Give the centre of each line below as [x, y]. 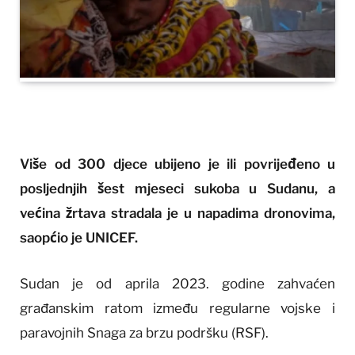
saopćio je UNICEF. [79, 238]
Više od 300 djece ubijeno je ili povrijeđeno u [177, 164]
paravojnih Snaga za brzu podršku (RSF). [144, 332]
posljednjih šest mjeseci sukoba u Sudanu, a [177, 189]
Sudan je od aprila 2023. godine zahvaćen [177, 283]
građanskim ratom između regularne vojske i [177, 308]
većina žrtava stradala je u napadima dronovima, [177, 214]
